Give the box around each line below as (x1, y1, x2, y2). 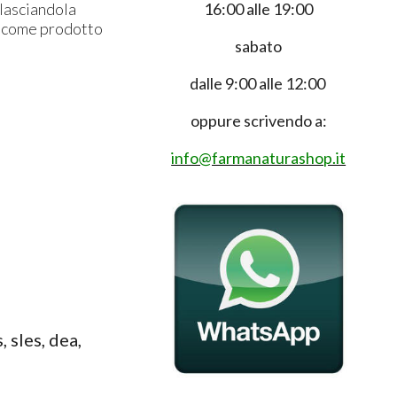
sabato (235, 36, 283, 56)
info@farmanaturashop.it (171, 148, 346, 167)
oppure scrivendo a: (190, 111, 327, 130)
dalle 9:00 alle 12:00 (189, 74, 328, 93)
